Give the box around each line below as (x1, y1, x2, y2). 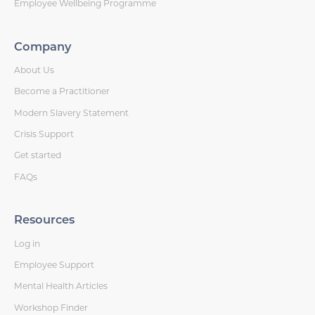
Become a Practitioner (14, 86, 110, 97)
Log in (14, 238, 41, 249)
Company (14, 41, 72, 53)
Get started (14, 150, 62, 161)
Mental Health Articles (14, 281, 108, 292)
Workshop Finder (14, 302, 89, 313)
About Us (14, 65, 55, 76)
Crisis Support (14, 129, 75, 140)
